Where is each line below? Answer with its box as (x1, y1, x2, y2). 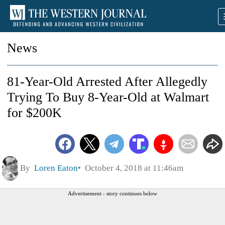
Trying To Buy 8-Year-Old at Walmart (7, 90, 209, 104)
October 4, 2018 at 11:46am (81, 163, 183, 173)
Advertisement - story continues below (68, 190, 157, 197)
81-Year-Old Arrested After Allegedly (7, 74, 207, 89)
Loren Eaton (34, 163, 78, 173)
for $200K (7, 105, 62, 120)
